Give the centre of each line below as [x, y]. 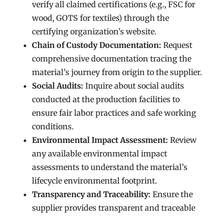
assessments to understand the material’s [110, 167]
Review [183, 140]
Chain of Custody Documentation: [97, 45]
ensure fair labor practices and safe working [114, 113]
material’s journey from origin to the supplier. [117, 72]
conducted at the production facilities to [106, 99]
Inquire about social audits [134, 86]
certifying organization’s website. [94, 31]
